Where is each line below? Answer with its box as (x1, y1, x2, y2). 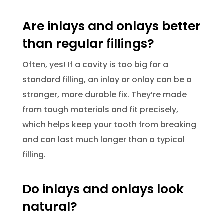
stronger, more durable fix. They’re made (22, 88, 187, 100)
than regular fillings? (22, 34, 154, 52)
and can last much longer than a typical (22, 133, 185, 145)
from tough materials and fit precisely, (22, 103, 178, 115)
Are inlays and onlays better (22, 17, 201, 35)
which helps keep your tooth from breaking (22, 118, 196, 130)
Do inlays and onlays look (22, 180, 184, 198)
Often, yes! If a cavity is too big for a (22, 58, 168, 70)
